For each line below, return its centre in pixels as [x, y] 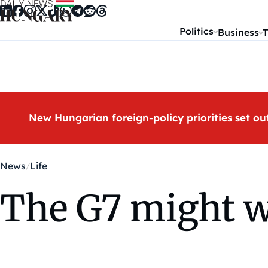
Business [238, 32]
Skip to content [40, 11]
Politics [197, 31]
